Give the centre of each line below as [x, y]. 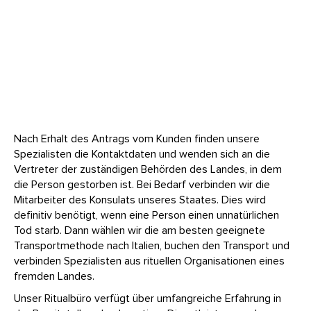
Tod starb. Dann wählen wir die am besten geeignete [140, 231]
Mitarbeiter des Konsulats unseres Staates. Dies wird [140, 200]
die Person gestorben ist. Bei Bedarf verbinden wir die [142, 185]
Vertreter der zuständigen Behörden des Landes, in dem [148, 170]
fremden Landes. [54, 277]
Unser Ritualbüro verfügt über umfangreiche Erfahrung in [148, 299]
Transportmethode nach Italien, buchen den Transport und [152, 246]
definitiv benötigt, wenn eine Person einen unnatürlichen [146, 216]
